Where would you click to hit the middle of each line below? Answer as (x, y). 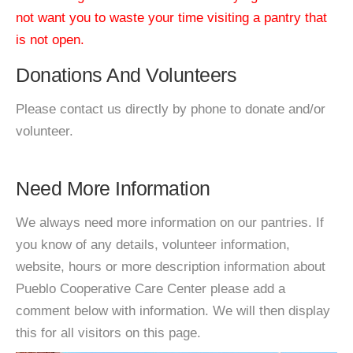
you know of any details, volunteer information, (153, 245)
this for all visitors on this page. (108, 333)
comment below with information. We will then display (173, 311)
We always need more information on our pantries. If (170, 223)
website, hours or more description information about (171, 267)
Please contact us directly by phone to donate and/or (171, 109)
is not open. (50, 40)
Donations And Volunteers (126, 75)
